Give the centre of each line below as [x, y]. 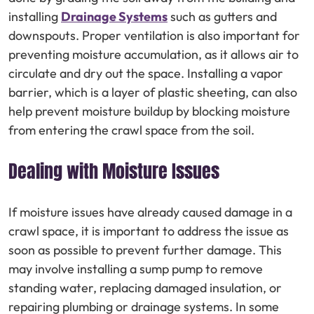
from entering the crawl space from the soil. [131, 130]
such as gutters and [222, 16]
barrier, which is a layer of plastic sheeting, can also [153, 92]
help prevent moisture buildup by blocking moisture [149, 111]
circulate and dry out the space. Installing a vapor [146, 73]
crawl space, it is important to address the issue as [149, 231]
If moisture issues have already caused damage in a [150, 212]
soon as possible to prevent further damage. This [145, 250]
